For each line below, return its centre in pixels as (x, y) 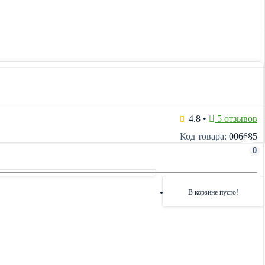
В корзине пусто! (213, 192)
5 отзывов (236, 119)
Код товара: (203, 136)
